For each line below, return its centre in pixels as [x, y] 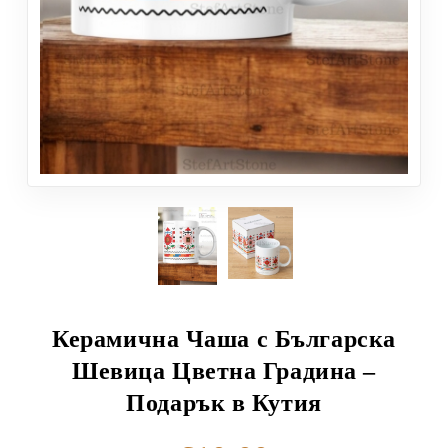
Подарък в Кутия [224, 403]
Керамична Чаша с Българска [224, 339]
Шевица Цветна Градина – [224, 371]
